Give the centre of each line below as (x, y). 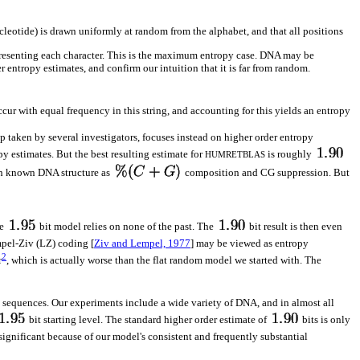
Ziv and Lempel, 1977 (142, 243)
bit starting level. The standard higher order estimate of (148, 320)
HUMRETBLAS (235, 155)
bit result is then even (295, 227)
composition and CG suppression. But (266, 172)
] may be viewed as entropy (250, 243)
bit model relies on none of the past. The (127, 227)
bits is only (325, 320)
